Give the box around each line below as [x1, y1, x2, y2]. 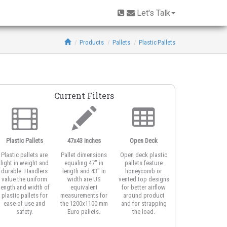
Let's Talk [137, 8, 170, 18]
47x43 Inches [67, 136, 101, 144]
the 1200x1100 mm [60, 200, 108, 207]
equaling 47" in [64, 159, 104, 167]
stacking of [188, 192, 218, 199]
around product [123, 192, 165, 199]
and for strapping [121, 200, 167, 207]
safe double [187, 183, 219, 191]
